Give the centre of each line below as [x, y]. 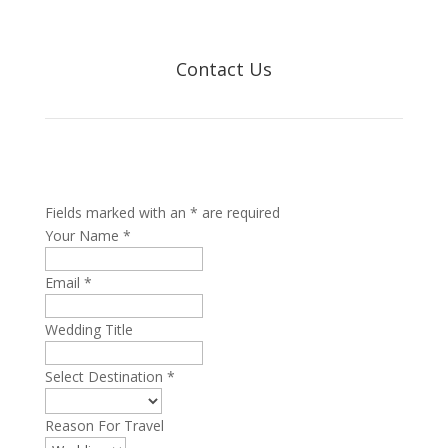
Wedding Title [88, 329]
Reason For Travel [104, 425]
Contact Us [223, 69]
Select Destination [105, 376]
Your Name [83, 235]
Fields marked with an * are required [162, 212]
